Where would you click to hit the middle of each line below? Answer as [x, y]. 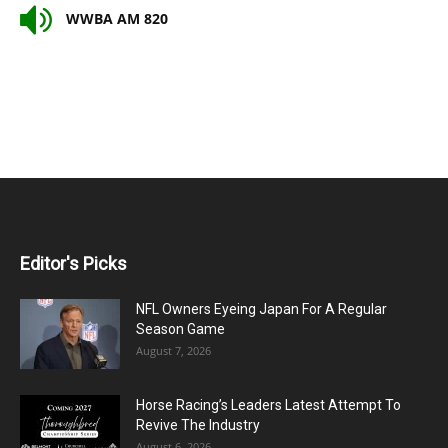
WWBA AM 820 [115, 18]
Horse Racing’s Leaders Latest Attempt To [268, 405]
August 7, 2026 [173, 350]
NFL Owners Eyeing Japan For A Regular [261, 309]
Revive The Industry [198, 425]
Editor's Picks [73, 263]
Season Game [180, 329]
